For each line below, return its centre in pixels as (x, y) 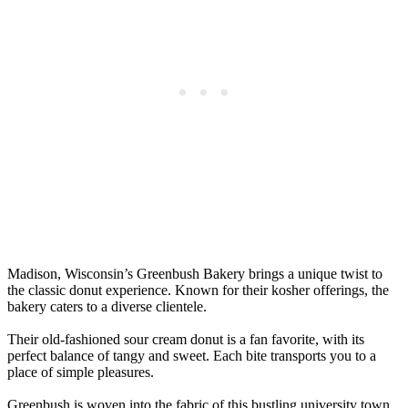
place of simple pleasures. (81, 372)
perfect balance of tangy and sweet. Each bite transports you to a (192, 355)
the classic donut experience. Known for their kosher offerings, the (198, 290)
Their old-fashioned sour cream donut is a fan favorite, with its (186, 339)
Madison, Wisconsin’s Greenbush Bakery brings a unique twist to (195, 273)
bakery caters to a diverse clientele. (107, 306)
